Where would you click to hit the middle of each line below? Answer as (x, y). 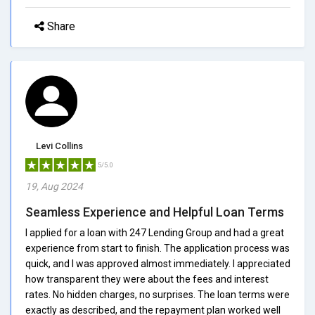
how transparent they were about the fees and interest (147, 279)
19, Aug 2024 (54, 186)
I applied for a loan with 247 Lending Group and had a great (155, 232)
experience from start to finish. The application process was (157, 248)
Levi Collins (59, 146)
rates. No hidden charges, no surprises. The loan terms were (157, 294)
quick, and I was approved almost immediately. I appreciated (158, 263)
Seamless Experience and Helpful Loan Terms (155, 212)
